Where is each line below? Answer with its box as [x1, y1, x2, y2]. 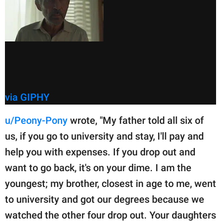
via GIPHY [5, 91, 49, 104]
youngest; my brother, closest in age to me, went [5, 178, 216, 190]
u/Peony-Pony [5, 114, 68, 127]
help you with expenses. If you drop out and [5, 146, 195, 158]
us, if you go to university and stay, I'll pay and [5, 130, 204, 143]
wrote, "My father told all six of [68, 114, 204, 127]
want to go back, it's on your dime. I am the [5, 162, 191, 174]
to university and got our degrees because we [5, 193, 204, 206]
